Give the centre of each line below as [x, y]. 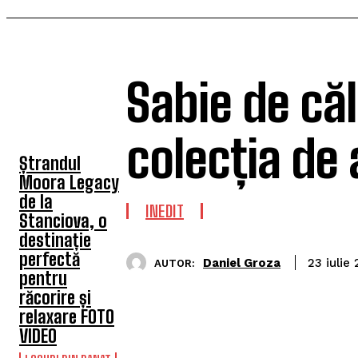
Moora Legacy [69, 183]
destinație [55, 240]
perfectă [50, 259]
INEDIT [165, 211]
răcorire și [55, 298]
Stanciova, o [63, 221]
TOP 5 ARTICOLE [61, 111]
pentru [43, 278]
